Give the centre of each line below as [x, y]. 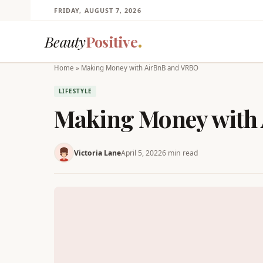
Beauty [65, 41]
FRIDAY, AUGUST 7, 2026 [98, 10]
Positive [111, 41]
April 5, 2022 [141, 153]
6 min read [180, 153]
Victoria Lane [97, 153]
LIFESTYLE [75, 91]
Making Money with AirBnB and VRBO [140, 68]
